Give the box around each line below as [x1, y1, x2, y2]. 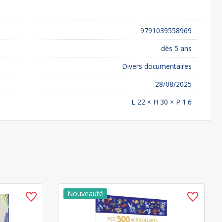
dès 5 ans [161, 44, 192, 53]
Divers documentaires [122, 61, 192, 71]
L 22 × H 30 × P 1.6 [131, 97, 192, 107]
